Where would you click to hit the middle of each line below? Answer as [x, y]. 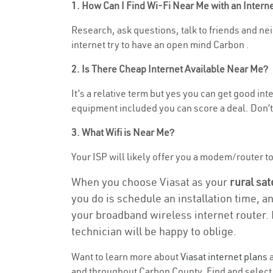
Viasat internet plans [224, 257]
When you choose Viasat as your [151, 182]
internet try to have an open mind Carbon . [160, 44]
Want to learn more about [126, 257]
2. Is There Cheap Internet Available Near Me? [170, 69]
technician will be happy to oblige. [154, 231]
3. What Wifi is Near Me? [123, 132]
